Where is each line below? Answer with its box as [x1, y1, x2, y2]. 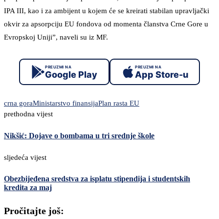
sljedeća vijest [4, 153, 46, 161]
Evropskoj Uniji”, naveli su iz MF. [4, 33, 108, 42]
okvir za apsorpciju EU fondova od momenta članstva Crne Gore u [4, 20, 208, 28]
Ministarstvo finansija [33, 99, 98, 108]
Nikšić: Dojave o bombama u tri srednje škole [4, 131, 154, 140]
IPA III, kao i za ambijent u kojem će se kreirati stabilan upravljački [4, 7, 209, 15]
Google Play [45, 69, 97, 80]
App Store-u [135, 69, 188, 80]
